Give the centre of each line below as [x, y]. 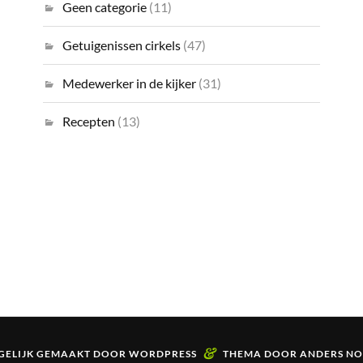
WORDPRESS [162, 354]
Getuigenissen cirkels [122, 45]
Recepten [89, 122]
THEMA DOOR [261, 354]
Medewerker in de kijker [129, 83]
